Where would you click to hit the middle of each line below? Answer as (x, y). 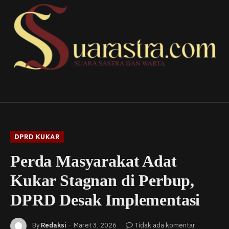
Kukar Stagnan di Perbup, (102, 180)
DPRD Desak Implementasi (105, 200)
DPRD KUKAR (37, 136)
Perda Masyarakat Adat (94, 161)
